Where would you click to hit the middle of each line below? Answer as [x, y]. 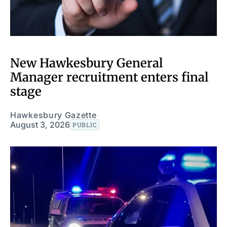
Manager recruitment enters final [109, 77]
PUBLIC [85, 124]
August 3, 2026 [40, 124]
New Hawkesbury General [86, 63]
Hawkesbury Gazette [53, 115]
